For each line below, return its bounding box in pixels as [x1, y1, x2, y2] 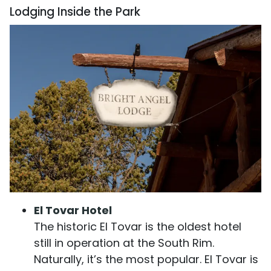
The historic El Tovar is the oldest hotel [34, 219, 241, 235]
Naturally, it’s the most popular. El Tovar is [34, 252, 258, 267]
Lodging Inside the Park [10, 3, 140, 20]
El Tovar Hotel [34, 203, 112, 218]
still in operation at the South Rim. [34, 235, 214, 251]
